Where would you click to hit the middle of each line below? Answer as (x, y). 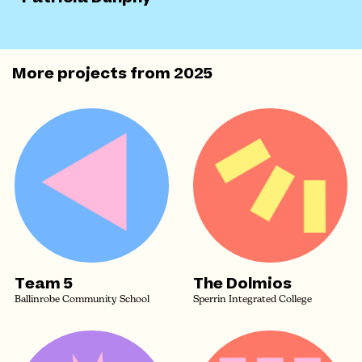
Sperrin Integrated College (253, 300)
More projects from (93, 74)
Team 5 (44, 284)
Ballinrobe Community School (82, 300)
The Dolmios (242, 284)
